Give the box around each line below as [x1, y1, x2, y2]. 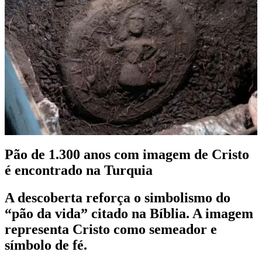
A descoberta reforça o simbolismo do [5, 189, 230, 205]
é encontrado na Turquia [5, 163, 153, 178]
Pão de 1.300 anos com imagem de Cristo [5, 147, 249, 163]
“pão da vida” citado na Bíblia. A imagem [5, 205, 253, 221]
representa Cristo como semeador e [5, 221, 217, 237]
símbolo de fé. [5, 237, 87, 253]
